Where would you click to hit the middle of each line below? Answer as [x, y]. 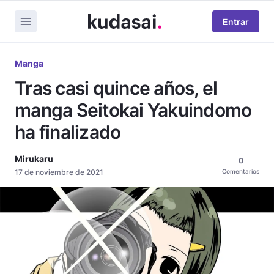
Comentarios [241, 171]
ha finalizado [68, 132]
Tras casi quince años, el [116, 88]
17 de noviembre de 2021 [59, 172]
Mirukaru [34, 159]
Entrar [236, 21]
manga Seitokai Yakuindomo [133, 110]
